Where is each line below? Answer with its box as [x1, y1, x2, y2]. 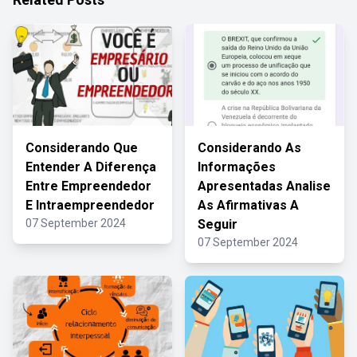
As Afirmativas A [198, 198, 299, 213]
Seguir [198, 217, 237, 232]
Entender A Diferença [25, 159, 156, 175]
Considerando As [198, 140, 301, 155]
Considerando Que [25, 140, 138, 155]
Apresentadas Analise [198, 178, 331, 194]
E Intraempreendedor [25, 198, 155, 213]
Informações [198, 159, 276, 175]
